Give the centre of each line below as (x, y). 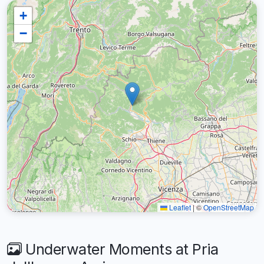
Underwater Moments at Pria (120, 249)
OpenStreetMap (229, 207)
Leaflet (179, 207)
